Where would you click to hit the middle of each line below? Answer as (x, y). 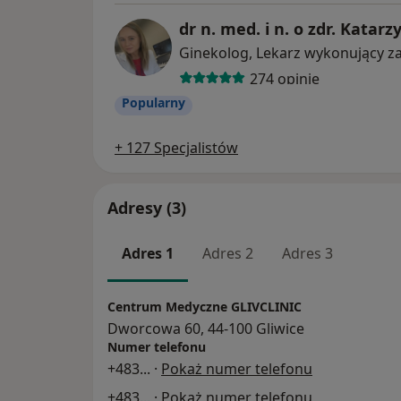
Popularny (154, 103)
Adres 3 (307, 254)
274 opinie (284, 78)
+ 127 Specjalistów (176, 148)
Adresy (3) (147, 208)
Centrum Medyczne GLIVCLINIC (205, 306)
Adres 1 (148, 254)
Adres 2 (228, 254)
